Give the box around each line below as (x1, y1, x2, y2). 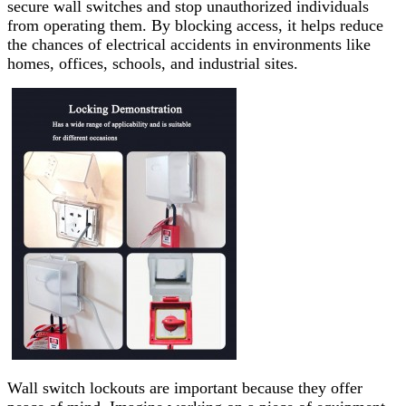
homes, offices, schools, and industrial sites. (7, 54, 298, 73)
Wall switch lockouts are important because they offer (7, 379, 362, 398)
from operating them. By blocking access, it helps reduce (7, 16, 383, 35)
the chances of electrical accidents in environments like (7, 35, 371, 54)
